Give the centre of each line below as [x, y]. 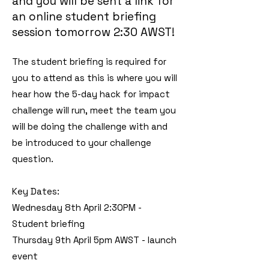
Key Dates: [36, 191]
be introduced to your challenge [82, 143]
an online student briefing [84, 17]
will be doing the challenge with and [90, 126]
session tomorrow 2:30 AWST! [95, 32]
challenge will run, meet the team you [94, 110]
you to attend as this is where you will [95, 78]
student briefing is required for [98, 62]
